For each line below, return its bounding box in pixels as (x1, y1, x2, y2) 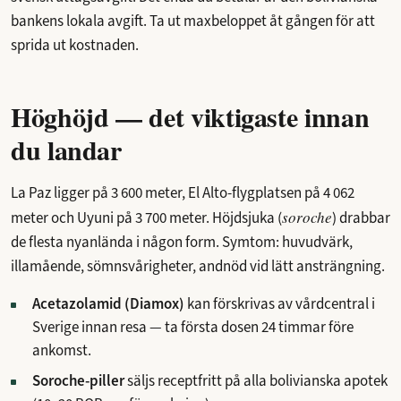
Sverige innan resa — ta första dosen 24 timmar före (32, 316, 354, 337)
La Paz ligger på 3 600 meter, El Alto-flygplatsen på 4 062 (11, 182, 354, 203)
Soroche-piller (32, 370, 124, 391)
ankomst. (32, 339, 91, 361)
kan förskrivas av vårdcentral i (184, 293, 375, 314)
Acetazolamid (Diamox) (32, 293, 184, 314)
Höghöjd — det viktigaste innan (11, 96, 370, 136)
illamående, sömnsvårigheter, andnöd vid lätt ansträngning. (11, 255, 385, 277)
